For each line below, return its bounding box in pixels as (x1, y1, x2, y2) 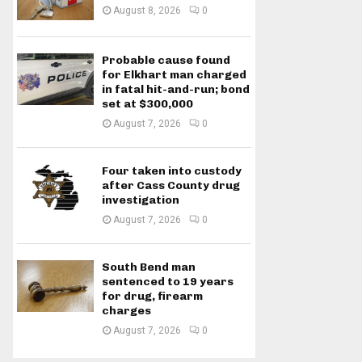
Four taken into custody (102, 164, 242, 179)
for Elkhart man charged (102, 68, 246, 82)
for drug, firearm (102, 289, 203, 304)
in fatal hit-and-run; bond (102, 82, 250, 97)
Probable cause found (102, 53, 230, 68)
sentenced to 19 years (102, 275, 234, 289)
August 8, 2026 (113, 5, 181, 16)
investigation (102, 193, 179, 208)
